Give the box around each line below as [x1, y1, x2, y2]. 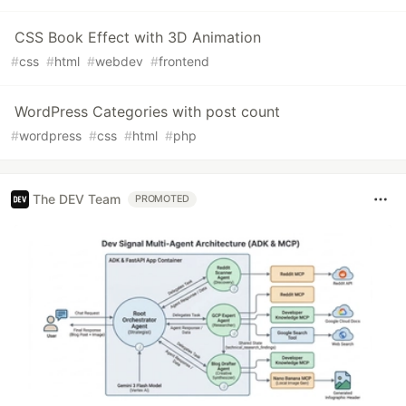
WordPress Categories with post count [14, 101, 280, 121]
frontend [159, 53, 209, 69]
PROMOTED [135, 192, 190, 205]
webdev [95, 53, 143, 69]
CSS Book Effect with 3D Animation [14, 27, 261, 46]
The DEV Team [33, 191, 121, 208]
